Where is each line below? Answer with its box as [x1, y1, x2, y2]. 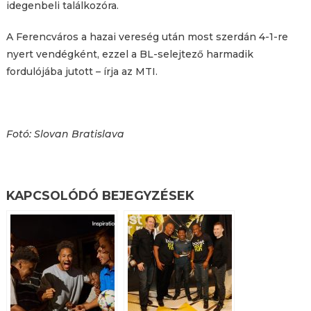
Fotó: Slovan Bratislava [6, 128, 124, 141]
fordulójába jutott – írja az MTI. [6, 65, 158, 78]
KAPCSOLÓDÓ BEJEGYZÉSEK [6, 188, 194, 203]
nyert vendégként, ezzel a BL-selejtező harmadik [6, 48, 253, 61]
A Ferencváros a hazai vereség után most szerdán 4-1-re [6, 31, 288, 44]
